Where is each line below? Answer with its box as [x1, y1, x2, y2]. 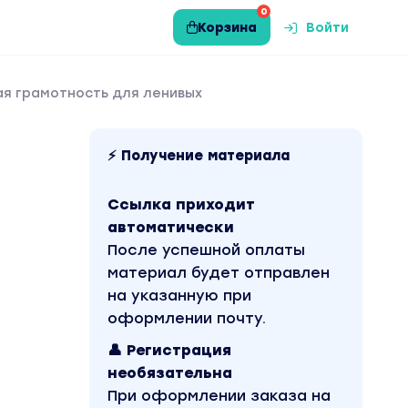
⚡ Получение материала [107, 148, 290, 164]
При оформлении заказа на [107, 387, 331, 404]
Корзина [198, 19, 257, 36]
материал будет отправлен [107, 264, 330, 281]
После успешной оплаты [107, 241, 305, 259]
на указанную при [107, 287, 251, 304]
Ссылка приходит [107, 196, 255, 213]
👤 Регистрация [107, 342, 231, 359]
